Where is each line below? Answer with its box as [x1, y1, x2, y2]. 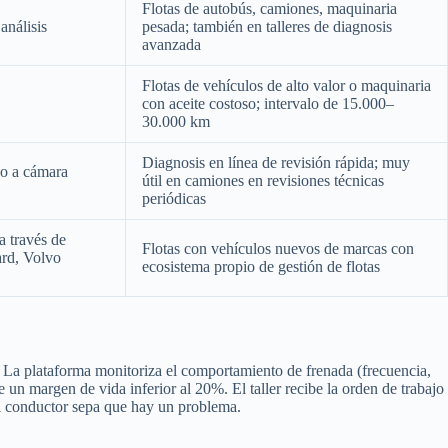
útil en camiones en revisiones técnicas [142, 171, 384, 189]
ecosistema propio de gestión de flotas [142, 257, 380, 275]
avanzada [142, 35, 201, 53]
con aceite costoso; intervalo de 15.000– [142, 94, 394, 112]
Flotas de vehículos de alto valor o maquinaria [142, 76, 431, 94]
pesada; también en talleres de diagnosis [142, 17, 392, 35]
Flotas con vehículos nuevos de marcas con [142, 239, 414, 257]
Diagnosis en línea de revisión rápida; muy [142, 153, 410, 171]
